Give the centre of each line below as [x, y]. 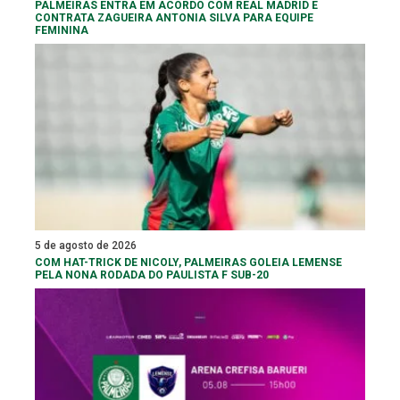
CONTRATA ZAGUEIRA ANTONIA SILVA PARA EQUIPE [174, 17]
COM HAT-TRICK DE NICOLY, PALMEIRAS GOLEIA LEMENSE [188, 262]
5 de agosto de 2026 [86, 245]
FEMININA [62, 30]
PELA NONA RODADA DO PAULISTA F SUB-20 [152, 275]
